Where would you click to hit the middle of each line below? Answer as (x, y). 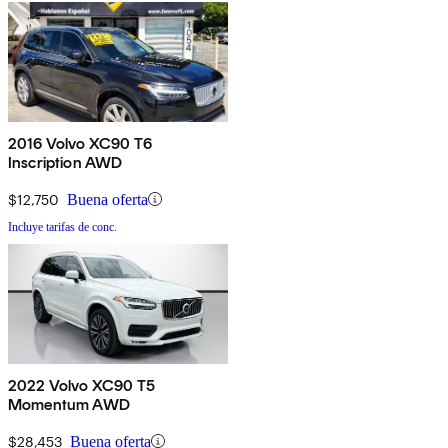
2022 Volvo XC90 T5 (81, 385)
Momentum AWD (69, 404)
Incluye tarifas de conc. (62, 226)
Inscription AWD (65, 162)
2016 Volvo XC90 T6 (80, 143)
